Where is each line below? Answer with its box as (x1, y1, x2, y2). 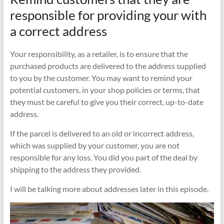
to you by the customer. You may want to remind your (9, 72, 192, 82)
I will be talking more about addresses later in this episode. (9, 183, 208, 193)
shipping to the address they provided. (9, 164, 141, 174)
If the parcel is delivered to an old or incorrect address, (9, 128, 194, 138)
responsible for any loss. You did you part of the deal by (9, 152, 197, 162)
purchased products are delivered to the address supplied (9, 60, 206, 70)
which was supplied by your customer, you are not (9, 140, 179, 150)
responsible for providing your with (9, 6, 206, 23)
